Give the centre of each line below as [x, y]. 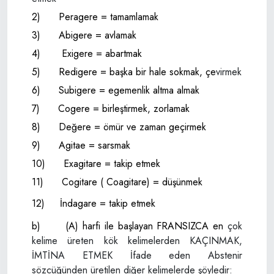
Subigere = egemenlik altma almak [129, 90]
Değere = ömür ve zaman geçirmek [132, 127]
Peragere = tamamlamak [109, 17]
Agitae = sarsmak [94, 145]
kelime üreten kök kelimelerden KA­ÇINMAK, [137, 241]
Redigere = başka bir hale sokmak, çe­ [137, 72]
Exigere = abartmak [102, 54]
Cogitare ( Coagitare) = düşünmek [132, 182]
